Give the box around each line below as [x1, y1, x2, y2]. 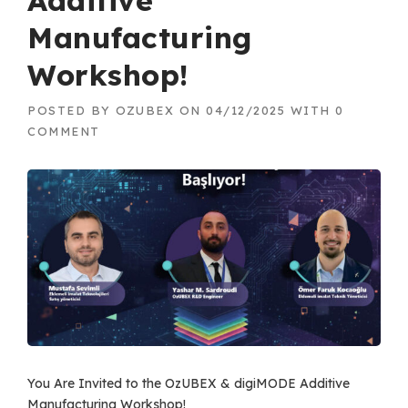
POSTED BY [27, 103, 116, 118]
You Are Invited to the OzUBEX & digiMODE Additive [27, 375, 350, 393]
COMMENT [27, 124, 100, 139]
